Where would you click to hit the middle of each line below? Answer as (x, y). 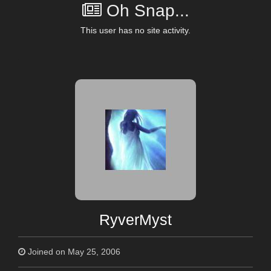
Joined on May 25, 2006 (73, 251)
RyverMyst (135, 220)
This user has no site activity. (135, 30)
